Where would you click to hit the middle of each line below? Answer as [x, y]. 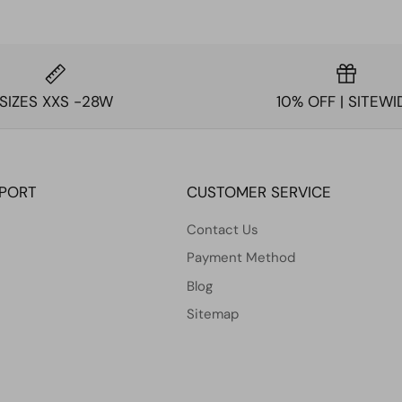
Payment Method [241, 258]
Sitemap [213, 315]
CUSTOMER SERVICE [259, 192]
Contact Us [223, 229]
